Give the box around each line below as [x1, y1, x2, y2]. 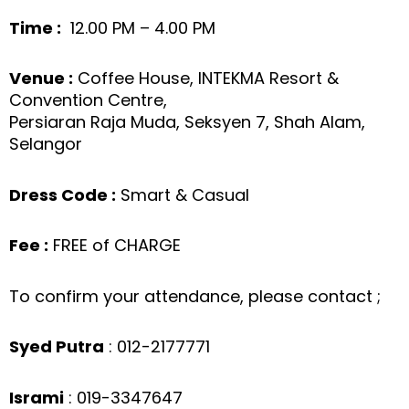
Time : [9, 16, 61, 39]
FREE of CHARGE [48, 234, 181, 257]
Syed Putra [9, 335, 104, 359]
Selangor [9, 132, 82, 156]
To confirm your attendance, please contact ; [9, 284, 381, 308]
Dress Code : [9, 183, 116, 206]
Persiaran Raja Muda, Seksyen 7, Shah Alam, [9, 110, 365, 134]
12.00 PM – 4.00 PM [61, 16, 215, 39]
